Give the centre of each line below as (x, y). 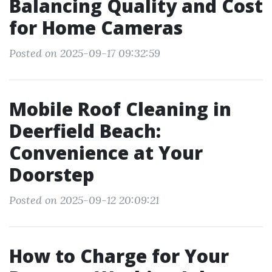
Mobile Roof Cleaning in (120, 109)
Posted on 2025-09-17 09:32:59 (85, 53)
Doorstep (52, 175)
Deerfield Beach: (85, 131)
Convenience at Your (106, 153)
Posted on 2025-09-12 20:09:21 (84, 200)
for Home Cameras (96, 28)
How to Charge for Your (119, 256)
